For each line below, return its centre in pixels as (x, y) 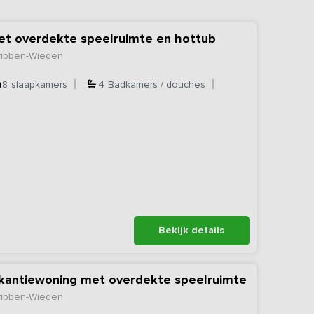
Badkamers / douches (157, 84)
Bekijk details (192, 230)
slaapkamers (40, 84)
